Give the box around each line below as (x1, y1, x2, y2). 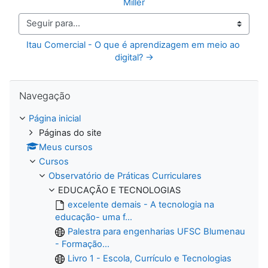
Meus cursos (39, 141, 93, 153)
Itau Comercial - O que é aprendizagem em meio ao (26, 39, 240, 50)
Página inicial (29, 112, 81, 124)
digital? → (114, 51, 154, 63)
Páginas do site (39, 127, 102, 138)
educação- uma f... (55, 211, 132, 223)
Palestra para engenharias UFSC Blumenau (68, 226, 245, 237)
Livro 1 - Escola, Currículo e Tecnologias (68, 252, 232, 264)
